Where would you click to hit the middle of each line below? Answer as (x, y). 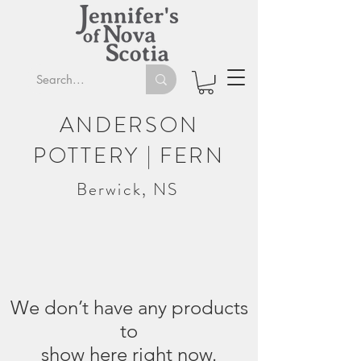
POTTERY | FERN (129, 156)
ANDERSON (129, 125)
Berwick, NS (128, 190)
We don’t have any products (129, 308)
